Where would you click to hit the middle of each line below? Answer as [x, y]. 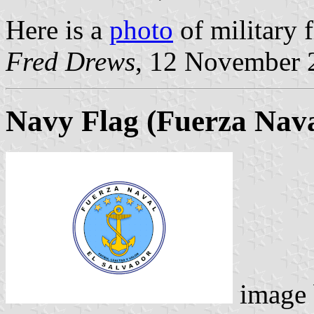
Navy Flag [72, 121]
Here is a [57, 30]
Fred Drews [70, 62]
